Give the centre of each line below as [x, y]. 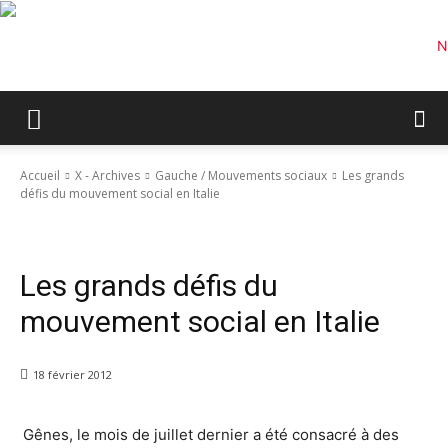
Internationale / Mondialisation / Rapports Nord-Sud [148, 244]
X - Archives [107, 176]
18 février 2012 [72, 375]
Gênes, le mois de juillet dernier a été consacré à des [209, 435]
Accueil [40, 176]
